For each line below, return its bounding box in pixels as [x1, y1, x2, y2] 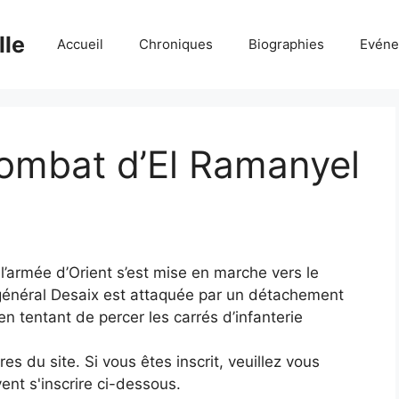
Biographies [248, 36, 324, 53]
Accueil [57, 36, 103, 53]
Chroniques [139, 36, 213, 53]
